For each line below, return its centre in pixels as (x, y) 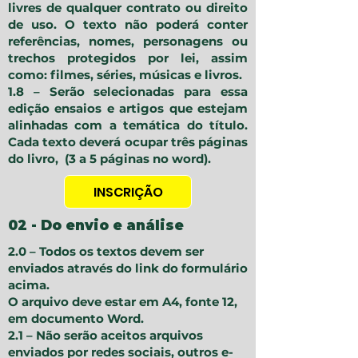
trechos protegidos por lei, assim (128, 58)
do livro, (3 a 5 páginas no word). (109, 159)
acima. (29, 285)
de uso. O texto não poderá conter (128, 25)
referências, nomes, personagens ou (128, 42)
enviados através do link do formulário (128, 268)
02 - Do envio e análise (96, 226)
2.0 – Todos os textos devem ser (106, 252)
